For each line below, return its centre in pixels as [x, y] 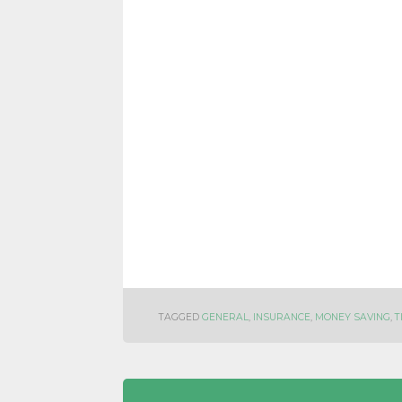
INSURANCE [282, 317]
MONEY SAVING [353, 317]
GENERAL [225, 317]
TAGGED [180, 317]
